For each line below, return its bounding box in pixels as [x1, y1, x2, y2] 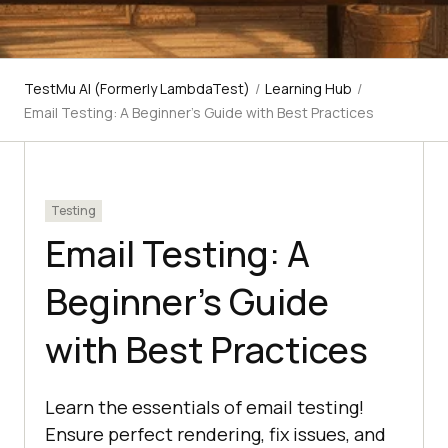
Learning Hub [265, 79, 352, 99]
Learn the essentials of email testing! [45, 395, 364, 420]
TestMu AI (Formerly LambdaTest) [24, 79, 250, 99]
